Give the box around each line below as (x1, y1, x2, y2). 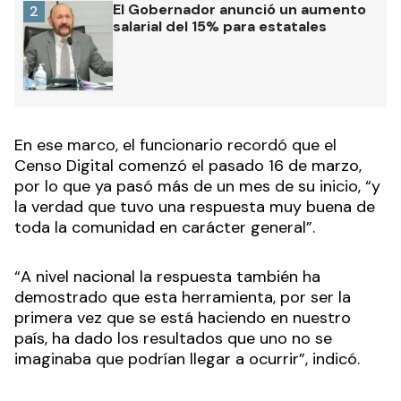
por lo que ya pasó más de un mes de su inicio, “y (14, 175, 380, 198)
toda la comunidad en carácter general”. (14, 217, 315, 239)
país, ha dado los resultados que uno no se (14, 328, 332, 350)
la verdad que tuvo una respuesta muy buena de (14, 196, 375, 218)
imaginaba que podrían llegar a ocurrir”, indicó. (14, 348, 360, 371)
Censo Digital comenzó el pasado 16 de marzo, (14, 155, 362, 177)
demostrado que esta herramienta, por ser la (14, 286, 351, 309)
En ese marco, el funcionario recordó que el (14, 134, 337, 157)
